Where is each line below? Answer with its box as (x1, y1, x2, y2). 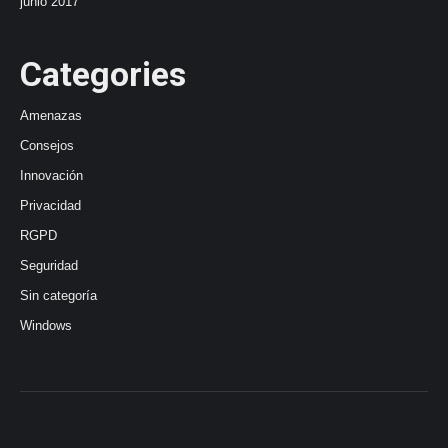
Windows (20, 318, 72, 333)
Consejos (20, 138, 74, 153)
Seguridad (20, 258, 78, 273)
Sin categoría (20, 288, 97, 303)
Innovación (20, 168, 83, 183)
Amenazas (20, 108, 82, 123)
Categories (20, 54, 186, 94)
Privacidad (20, 198, 81, 213)
